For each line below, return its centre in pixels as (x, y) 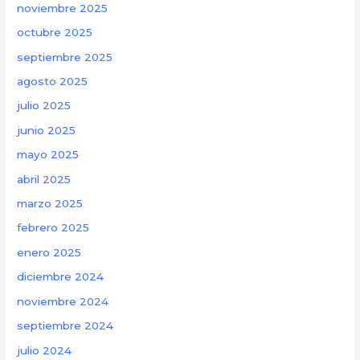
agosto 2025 (53, 82)
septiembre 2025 (65, 57)
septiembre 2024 (65, 326)
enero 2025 (49, 252)
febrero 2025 (53, 228)
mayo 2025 (48, 155)
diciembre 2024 (61, 277)
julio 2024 (45, 350)
